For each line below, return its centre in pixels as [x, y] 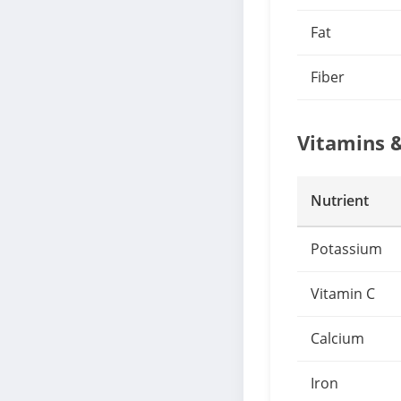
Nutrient [340, 200]
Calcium [337, 338]
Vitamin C [343, 294]
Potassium [346, 249]
